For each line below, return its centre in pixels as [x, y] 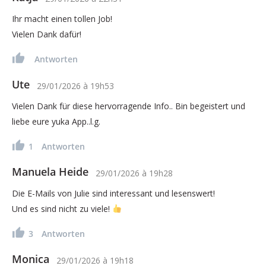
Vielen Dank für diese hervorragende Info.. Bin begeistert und [129, 106]
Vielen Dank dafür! [47, 34]
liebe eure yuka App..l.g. [56, 121]
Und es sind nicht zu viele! [62, 208]
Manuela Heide [50, 171]
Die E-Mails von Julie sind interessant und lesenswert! [113, 193]
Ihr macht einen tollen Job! [62, 18]
